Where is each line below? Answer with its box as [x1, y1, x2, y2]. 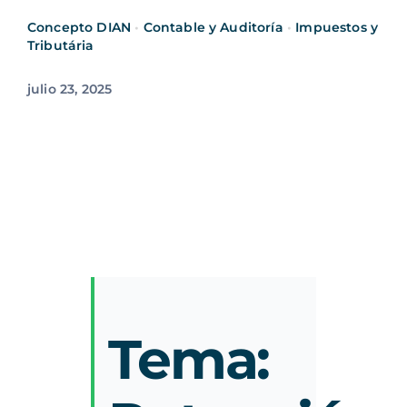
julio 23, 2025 [26, 81, 113, 98]
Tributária [26, 37, 94, 55]
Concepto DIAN [26, 19, 132, 36]
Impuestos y [295, 19, 379, 36]
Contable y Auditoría [143, 19, 283, 36]
